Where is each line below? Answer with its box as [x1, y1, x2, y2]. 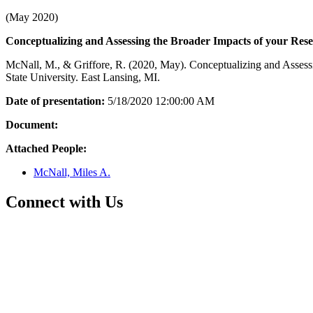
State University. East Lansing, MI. [6, 71, 160, 83]
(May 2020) [6, 11, 58, 23]
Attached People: [6, 143, 87, 154]
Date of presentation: [6, 95, 105, 107]
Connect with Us [6, 192, 123, 211]
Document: [6, 119, 58, 131]
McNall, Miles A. [34, 166, 110, 178]
